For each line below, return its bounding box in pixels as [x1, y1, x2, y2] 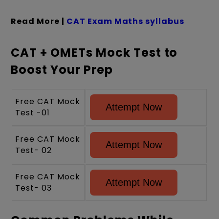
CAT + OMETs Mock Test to [11, 44, 178, 61]
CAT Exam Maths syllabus [66, 15, 185, 27]
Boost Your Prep [11, 62, 113, 78]
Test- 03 [15, 182, 52, 194]
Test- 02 [15, 145, 52, 156]
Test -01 [15, 107, 53, 119]
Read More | [11, 15, 66, 27]
